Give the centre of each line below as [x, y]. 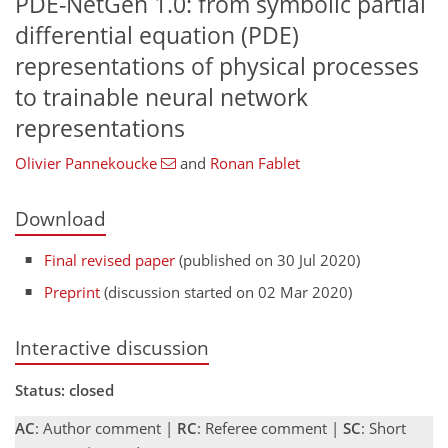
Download [60, 219]
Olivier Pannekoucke [86, 163]
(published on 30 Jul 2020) [268, 259]
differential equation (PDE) [157, 35]
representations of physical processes [217, 66]
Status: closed [64, 390]
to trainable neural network [161, 97]
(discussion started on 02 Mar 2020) [226, 292]
